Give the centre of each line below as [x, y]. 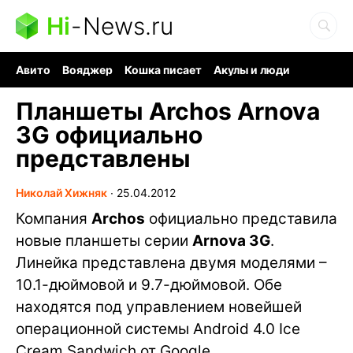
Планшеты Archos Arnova [168, 111]
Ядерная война [57, 83]
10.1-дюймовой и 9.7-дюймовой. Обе [149, 285]
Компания [54, 219]
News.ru [128, 26]
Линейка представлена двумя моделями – [171, 263]
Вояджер [87, 70]
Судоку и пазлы [153, 83]
